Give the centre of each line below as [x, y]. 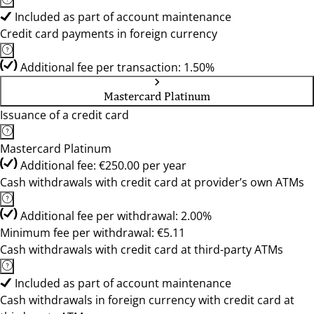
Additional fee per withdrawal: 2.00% [116, 216]
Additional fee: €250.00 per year [103, 165]
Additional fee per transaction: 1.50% [117, 67]
